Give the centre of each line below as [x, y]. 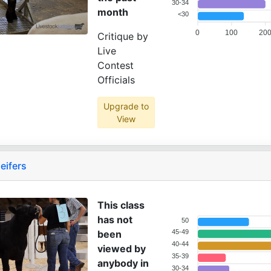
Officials [116, 80]
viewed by [122, 249]
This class [121, 205]
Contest [116, 65]
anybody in [123, 263]
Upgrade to [126, 106]
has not [115, 220]
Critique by [123, 36]
